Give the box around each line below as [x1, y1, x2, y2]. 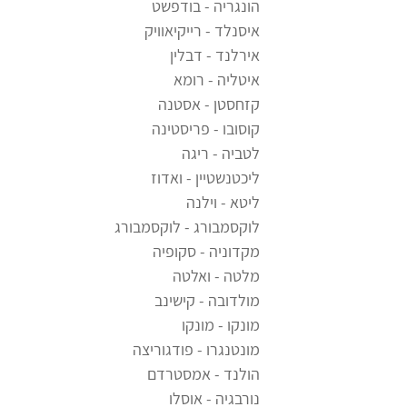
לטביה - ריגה [182, 143, 260, 164]
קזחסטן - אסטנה [158, 94, 260, 115]
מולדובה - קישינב [154, 290, 260, 312]
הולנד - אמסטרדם [147, 363, 260, 385]
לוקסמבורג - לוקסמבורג [114, 216, 260, 238]
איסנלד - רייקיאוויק [144, 20, 260, 42]
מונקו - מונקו [182, 314, 260, 336]
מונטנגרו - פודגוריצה [133, 339, 260, 361]
